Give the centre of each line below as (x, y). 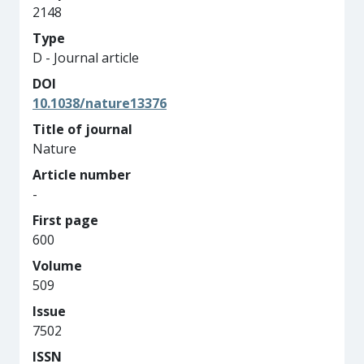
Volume (57, 266)
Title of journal (82, 129)
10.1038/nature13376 (100, 103)
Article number (82, 175)
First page (65, 220)
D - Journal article (86, 58)
